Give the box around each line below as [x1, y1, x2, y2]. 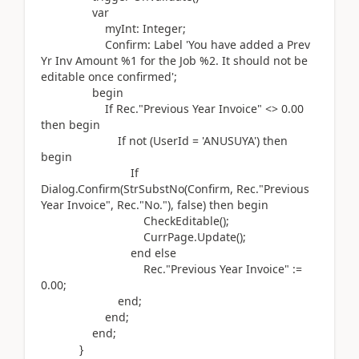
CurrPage [41, 228, 194, 244]
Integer [143, 20, 183, 36]
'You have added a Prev [186, 36, 310, 52]
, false [171, 196, 203, 212]
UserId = [153, 132, 202, 148]
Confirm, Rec [188, 180, 256, 196]
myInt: [41, 20, 143, 36]
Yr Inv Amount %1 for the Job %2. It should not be [41, 52, 308, 68]
